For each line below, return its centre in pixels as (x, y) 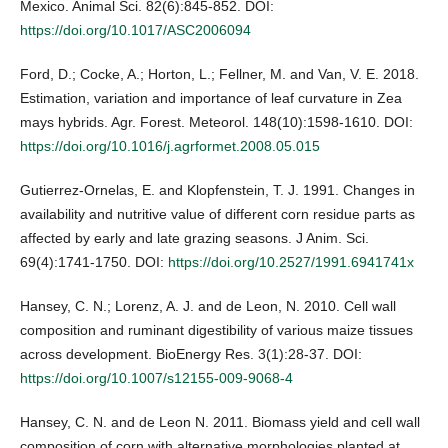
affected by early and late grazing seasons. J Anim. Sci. (194, 238)
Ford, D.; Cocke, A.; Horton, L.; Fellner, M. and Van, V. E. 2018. (219, 74)
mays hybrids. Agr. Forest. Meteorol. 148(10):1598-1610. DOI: (216, 122)
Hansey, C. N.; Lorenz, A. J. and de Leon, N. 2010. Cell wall (208, 306)
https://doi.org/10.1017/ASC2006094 (135, 30)
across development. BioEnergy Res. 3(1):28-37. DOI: (191, 354)
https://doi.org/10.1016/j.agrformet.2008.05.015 (170, 146)
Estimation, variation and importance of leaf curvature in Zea (211, 98)
